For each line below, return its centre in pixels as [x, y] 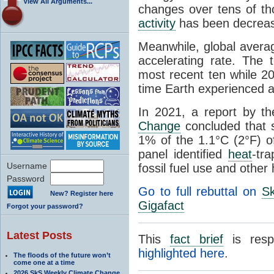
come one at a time [44, 262]
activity [157, 23]
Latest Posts [39, 235]
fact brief [197, 239]
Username [27, 165]
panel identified [183, 154]
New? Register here [82, 193]
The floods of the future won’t [62, 255]
